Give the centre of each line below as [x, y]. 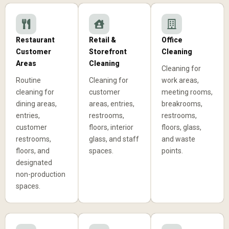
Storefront [108, 52]
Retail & [102, 40]
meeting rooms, [187, 92]
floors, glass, [182, 128]
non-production [41, 175]
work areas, [180, 81]
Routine [28, 81]
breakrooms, [182, 104]
